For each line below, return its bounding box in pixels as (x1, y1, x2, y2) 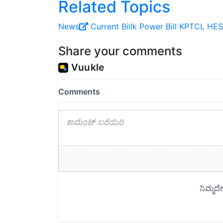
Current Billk (91, 9, 137, 20)
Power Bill (139, 9, 177, 20)
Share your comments (58, 32, 182, 47)
